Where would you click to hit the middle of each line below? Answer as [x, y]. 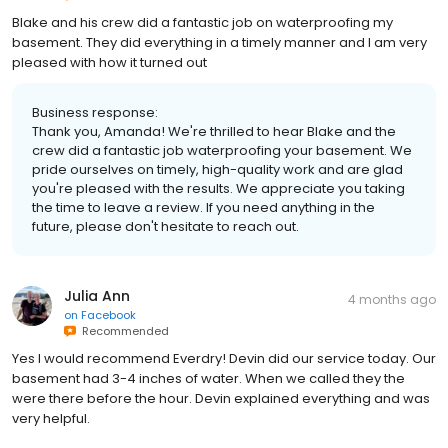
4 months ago [392, 300]
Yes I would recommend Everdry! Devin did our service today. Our [224, 359]
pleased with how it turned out [109, 63]
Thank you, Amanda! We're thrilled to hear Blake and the [214, 132]
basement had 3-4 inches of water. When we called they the [208, 379]
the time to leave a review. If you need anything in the [203, 208]
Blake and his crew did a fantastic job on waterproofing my [202, 23]
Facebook [108, 315]
